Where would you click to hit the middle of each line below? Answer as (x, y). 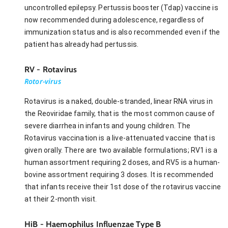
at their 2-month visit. (61, 199)
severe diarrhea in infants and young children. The (108, 125)
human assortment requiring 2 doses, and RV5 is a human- (122, 162)
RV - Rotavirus (51, 69)
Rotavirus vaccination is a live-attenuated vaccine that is (120, 138)
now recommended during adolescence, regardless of (115, 20)
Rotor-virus (43, 81)
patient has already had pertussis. (82, 44)
